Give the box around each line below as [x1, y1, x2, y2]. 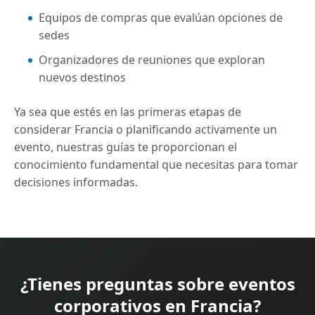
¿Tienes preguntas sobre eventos [20, 272, 295, 295]
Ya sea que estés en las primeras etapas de [14, 104, 241, 120]
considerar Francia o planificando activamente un [14, 122, 277, 137]
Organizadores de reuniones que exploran [39, 52, 265, 67]
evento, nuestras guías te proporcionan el [14, 139, 237, 155]
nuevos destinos [39, 70, 126, 85]
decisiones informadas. [14, 174, 138, 190]
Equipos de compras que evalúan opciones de [39, 10, 283, 25]
